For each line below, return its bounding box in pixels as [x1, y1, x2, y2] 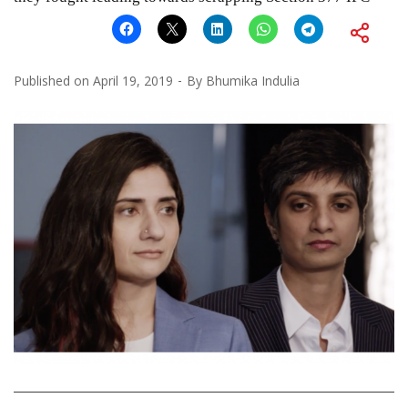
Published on [14, 71, 93, 89]
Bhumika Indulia [206, 71, 300, 89]
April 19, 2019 [93, 71, 173, 89]
